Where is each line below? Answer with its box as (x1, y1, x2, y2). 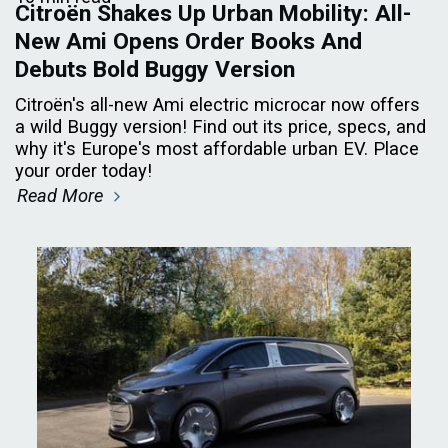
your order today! (15, 159, 152, 181)
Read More (17, 184, 108, 206)
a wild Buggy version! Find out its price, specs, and (15, 115, 426, 137)
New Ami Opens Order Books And (15, 27, 362, 55)
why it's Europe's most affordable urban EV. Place (15, 137, 419, 159)
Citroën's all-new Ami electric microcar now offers (15, 93, 420, 115)
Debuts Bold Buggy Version (15, 55, 295, 83)
